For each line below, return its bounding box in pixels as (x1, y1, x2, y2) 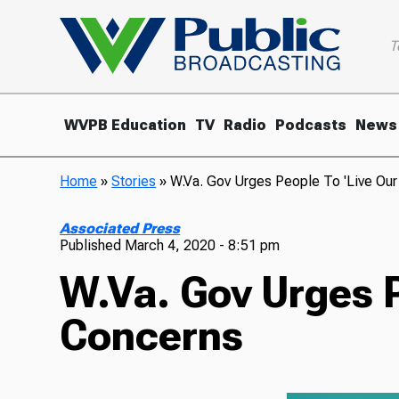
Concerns (60, 309, 244, 361)
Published (60, 236, 126, 254)
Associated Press (60, 219, 181, 237)
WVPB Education (64, 116, 187, 134)
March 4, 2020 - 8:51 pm (125, 236, 281, 254)
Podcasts (275, 116, 347, 134)
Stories (111, 172, 157, 190)
